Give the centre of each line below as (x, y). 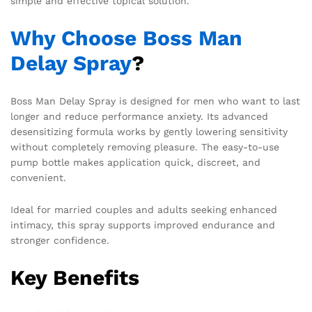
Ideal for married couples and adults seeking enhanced (144, 210)
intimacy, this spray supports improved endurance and (143, 225)
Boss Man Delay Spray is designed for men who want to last (155, 101)
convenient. (38, 178)
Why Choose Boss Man (126, 38)
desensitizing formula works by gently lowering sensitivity (149, 132)
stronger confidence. (60, 241)
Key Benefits (75, 277)
